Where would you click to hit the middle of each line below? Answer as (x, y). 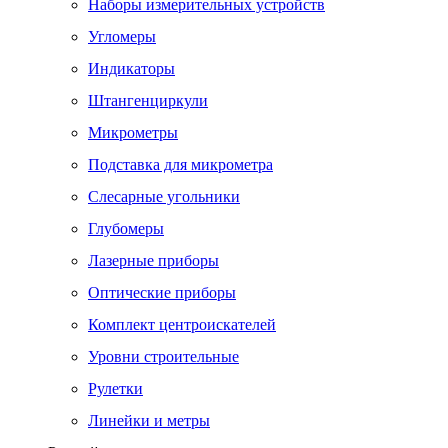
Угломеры (122, 36)
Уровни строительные (163, 356)
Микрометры (133, 132)
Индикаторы (131, 68)
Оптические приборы (162, 292)
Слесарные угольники (164, 196)
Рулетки (115, 388)
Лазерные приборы (153, 260)
